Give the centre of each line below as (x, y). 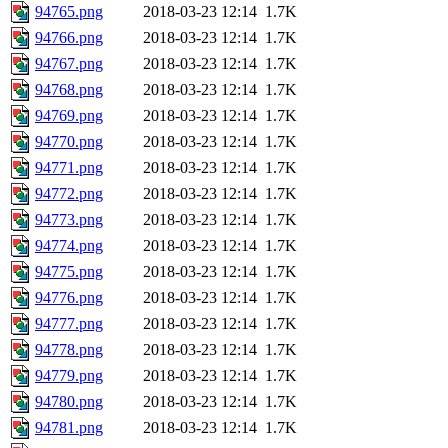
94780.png (69, 402)
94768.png (69, 90)
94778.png (69, 350)
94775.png (69, 272)
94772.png (69, 194)
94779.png (69, 376)
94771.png (69, 168)
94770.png (69, 142)
